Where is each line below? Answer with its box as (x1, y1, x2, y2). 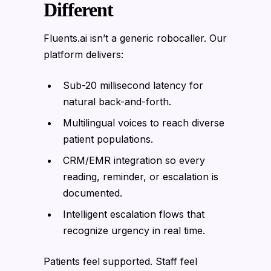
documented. (63, 186, 122, 199)
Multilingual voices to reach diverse (63, 116, 224, 129)
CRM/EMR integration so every (63, 154, 205, 166)
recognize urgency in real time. (63, 224, 205, 237)
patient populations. (63, 132, 153, 145)
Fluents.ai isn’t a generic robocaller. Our (44, 31, 227, 44)
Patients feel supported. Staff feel (44, 255, 197, 267)
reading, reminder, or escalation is (63, 170, 218, 183)
